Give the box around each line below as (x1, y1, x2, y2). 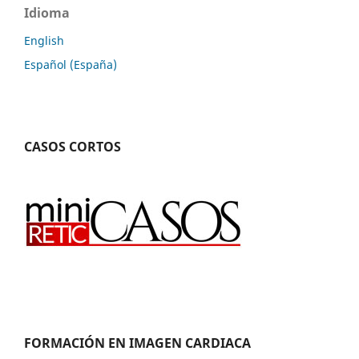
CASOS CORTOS (24, 137, 121, 155)
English (24, 33, 64, 49)
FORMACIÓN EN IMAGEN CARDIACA (24, 334, 251, 353)
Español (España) (24, 57, 117, 73)
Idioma (24, 4, 70, 22)
